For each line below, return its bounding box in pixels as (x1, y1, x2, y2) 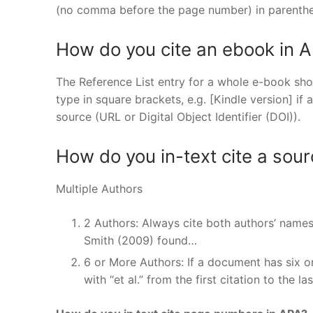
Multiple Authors (56, 181, 143, 196)
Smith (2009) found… (84, 233, 197, 247)
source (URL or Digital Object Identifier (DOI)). (56, 109, 300, 124)
